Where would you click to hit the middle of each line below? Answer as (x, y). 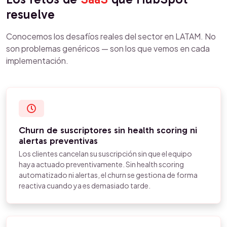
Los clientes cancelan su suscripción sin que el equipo (105, 154)
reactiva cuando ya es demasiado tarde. (85, 185)
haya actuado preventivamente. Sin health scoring (101, 164)
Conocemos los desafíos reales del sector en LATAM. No (111, 36)
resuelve (30, 14)
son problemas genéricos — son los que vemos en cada (108, 48)
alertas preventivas (58, 141)
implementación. (37, 61)
